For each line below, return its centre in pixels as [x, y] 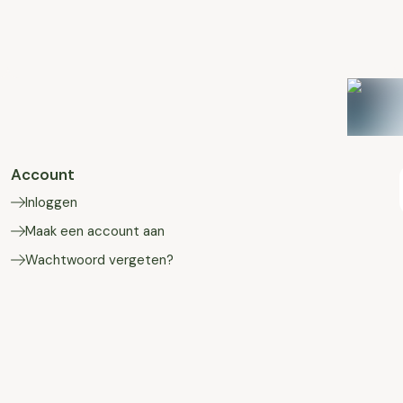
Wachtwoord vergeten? [99, 260]
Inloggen [51, 202]
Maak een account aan [95, 231]
